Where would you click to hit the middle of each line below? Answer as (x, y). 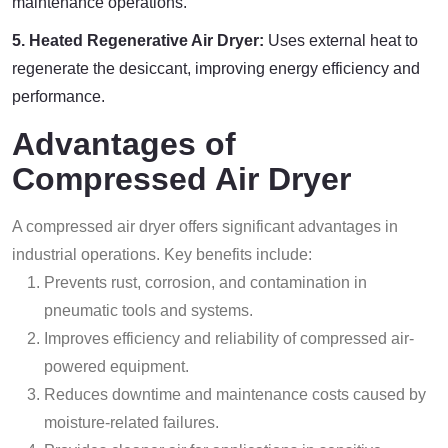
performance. (58, 96)
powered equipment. (116, 366)
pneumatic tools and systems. (148, 310)
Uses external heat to (341, 40)
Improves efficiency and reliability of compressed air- (229, 338)
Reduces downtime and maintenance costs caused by (235, 394)
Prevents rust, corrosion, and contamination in (205, 282)
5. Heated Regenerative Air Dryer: (138, 40)
